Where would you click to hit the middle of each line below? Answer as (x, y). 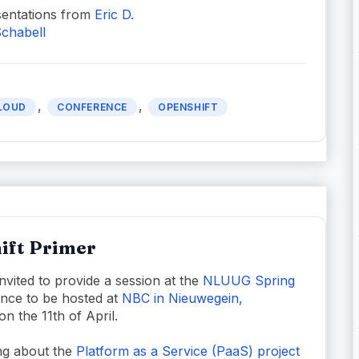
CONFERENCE (92, 107)
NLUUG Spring (249, 280)
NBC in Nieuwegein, (182, 298)
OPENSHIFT (188, 107)
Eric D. (114, 14)
